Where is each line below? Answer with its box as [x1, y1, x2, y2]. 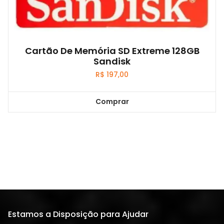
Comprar [95, 96, 129, 107]
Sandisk [93, 55, 130, 68]
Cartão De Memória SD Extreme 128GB [24, 44, 199, 57]
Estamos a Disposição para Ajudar [8, 208, 148, 220]
